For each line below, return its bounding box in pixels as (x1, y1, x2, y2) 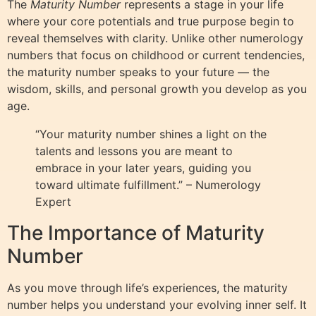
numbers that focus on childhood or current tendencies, (7, 47, 305, 62)
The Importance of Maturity (7, 220, 265, 245)
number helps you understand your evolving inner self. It (7, 297, 307, 312)
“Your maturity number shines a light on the (35, 126, 267, 141)
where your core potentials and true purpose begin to (7, 13, 294, 28)
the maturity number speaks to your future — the (7, 64, 269, 79)
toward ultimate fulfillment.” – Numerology (35, 177, 261, 192)
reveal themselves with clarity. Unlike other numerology (7, 30, 303, 45)
